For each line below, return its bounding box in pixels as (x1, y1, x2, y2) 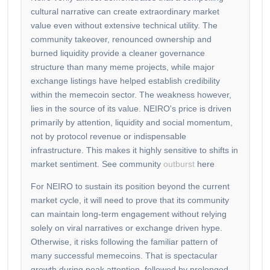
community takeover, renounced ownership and (31, 34, 212, 45)
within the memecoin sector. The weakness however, (31, 90, 231, 100)
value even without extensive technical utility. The (31, 20, 218, 31)
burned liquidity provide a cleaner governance (31, 48, 205, 58)
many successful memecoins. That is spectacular (31, 251, 218, 261)
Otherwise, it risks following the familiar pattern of (31, 237, 218, 247)
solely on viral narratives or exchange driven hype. (31, 223, 222, 233)
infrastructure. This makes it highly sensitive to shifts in (31, 145, 238, 155)
